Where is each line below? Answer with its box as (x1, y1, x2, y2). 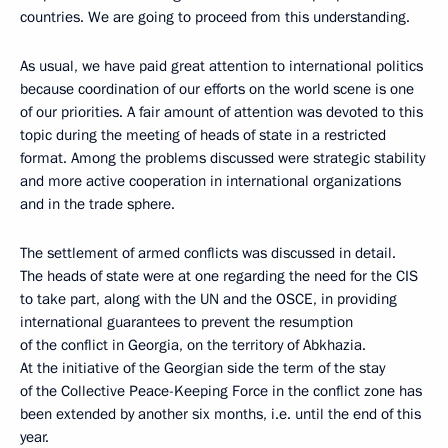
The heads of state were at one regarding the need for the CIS (20, 266, 418, 286)
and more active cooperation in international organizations (20, 171, 401, 191)
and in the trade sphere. (20, 194, 175, 214)
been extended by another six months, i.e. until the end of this (20, 404, 421, 424)
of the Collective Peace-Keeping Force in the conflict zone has (20, 381, 422, 401)
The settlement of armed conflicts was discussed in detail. (20, 243, 396, 263)
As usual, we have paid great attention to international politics (20, 56, 423, 76)
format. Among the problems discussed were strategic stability (20, 148, 425, 168)
